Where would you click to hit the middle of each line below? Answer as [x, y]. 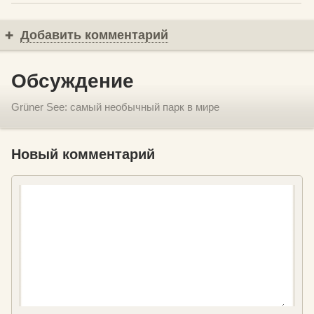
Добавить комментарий [94, 35]
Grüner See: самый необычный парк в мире [115, 107]
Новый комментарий [83, 154]
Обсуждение [73, 81]
